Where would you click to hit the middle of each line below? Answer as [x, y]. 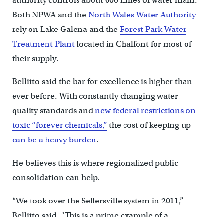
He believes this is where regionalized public [95, 163]
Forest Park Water [153, 30]
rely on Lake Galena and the [66, 30]
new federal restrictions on [145, 111]
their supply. [35, 59]
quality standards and [53, 111]
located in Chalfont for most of [133, 44]
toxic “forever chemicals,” [59, 125]
